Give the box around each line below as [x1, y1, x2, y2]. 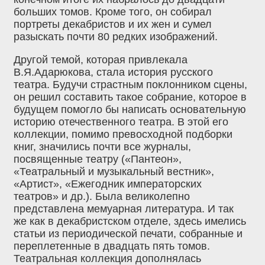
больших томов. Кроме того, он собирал [14, 6, 212, 18]
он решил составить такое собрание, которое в [14, 91, 247, 104]
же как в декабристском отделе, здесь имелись [14, 215, 246, 228]
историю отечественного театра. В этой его [14, 116, 228, 128]
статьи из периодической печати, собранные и [14, 228, 243, 240]
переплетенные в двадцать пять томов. [14, 240, 210, 253]
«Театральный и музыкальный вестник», [14, 166, 214, 178]
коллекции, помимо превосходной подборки [14, 128, 232, 141]
